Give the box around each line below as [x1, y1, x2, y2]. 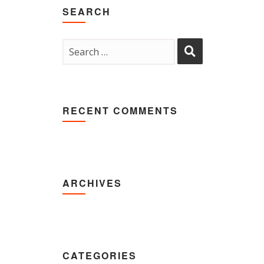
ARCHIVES [62, 176, 122, 190]
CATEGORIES [62, 249, 137, 262]
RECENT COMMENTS [62, 104, 178, 117]
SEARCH [62, 5, 111, 18]
